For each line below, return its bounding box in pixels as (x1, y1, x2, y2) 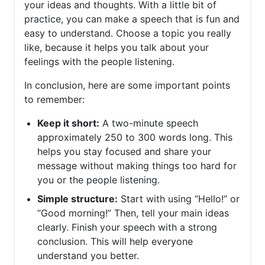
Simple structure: (37, 193, 118, 205)
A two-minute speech (99, 117, 198, 129)
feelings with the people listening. (24, 56, 174, 67)
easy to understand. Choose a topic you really (24, 27, 231, 39)
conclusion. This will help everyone (37, 235, 193, 247)
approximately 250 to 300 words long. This (37, 131, 232, 143)
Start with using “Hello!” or (118, 193, 240, 205)
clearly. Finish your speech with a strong (37, 221, 217, 233)
